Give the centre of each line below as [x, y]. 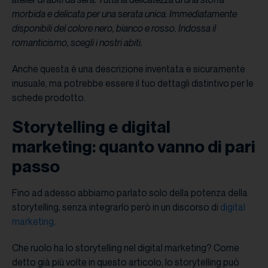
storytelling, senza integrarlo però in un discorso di [116, 207]
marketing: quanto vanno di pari [134, 146]
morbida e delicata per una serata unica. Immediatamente [124, 13]
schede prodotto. [50, 97]
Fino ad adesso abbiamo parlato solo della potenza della [130, 192]
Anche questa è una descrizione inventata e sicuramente [129, 68]
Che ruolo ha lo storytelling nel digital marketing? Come [126, 247]
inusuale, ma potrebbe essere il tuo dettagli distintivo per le [133, 83]
